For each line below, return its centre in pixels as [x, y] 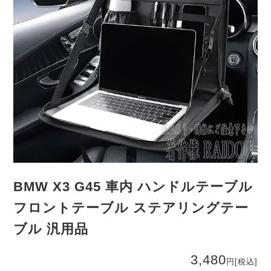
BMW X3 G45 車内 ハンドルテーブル [133, 187]
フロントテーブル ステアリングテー [131, 208]
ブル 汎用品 [51, 229]
